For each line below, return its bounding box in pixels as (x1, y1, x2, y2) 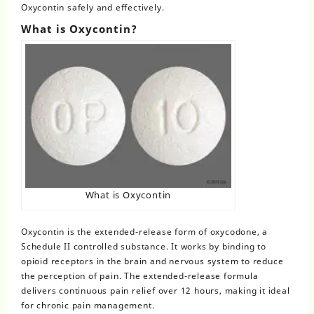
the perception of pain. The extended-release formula (21, 270, 259, 282)
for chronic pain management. (21, 299, 155, 312)
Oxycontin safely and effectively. (21, 1, 165, 14)
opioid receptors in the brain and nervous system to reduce (21, 255, 284, 268)
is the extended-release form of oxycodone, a (64, 226, 268, 238)
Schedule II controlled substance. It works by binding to (21, 240, 266, 253)
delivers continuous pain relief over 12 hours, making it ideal (21, 285, 290, 297)
